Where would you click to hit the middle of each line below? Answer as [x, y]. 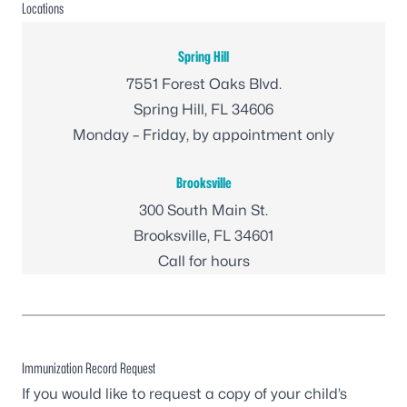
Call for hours [203, 261]
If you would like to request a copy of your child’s [184, 394]
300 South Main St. [203, 210]
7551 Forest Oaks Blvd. [203, 84]
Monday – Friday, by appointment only [203, 135]
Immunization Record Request [89, 368]
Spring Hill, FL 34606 [203, 109]
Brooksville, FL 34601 [203, 236]
